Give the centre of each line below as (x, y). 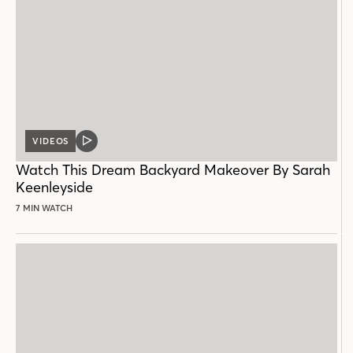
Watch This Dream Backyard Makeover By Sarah (173, 169)
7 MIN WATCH (44, 208)
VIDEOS (51, 141)
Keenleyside (54, 187)
